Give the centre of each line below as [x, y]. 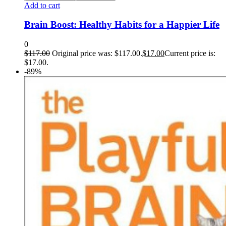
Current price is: [190, 53]
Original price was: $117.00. [97, 53]
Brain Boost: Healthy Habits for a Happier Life [122, 25]
